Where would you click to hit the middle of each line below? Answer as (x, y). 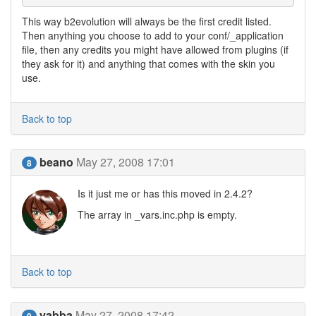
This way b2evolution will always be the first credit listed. (147, 21)
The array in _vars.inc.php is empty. (157, 214)
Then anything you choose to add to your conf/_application (153, 35)
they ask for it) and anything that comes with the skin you (148, 63)
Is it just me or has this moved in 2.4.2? (165, 193)
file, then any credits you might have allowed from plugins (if (155, 49)
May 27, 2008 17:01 (126, 162)
